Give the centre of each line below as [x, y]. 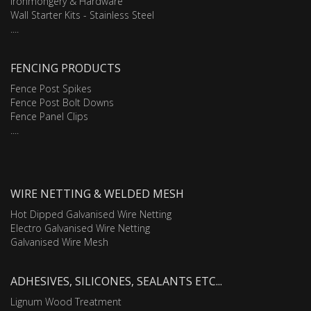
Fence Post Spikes [51, 89]
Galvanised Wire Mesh [59, 242]
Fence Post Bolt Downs [62, 103]
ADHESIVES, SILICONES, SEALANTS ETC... [116, 281]
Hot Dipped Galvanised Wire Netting [91, 215]
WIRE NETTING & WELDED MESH [97, 194]
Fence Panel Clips [49, 117]
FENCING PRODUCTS [66, 68]
